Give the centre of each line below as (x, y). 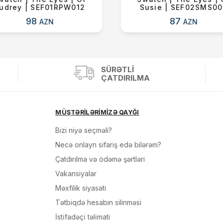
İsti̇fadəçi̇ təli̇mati (83, 217)
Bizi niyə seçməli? (84, 130)
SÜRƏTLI (117, 69)
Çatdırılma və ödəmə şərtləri (100, 159)
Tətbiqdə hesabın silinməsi (99, 202)
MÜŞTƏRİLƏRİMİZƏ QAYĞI (97, 112)
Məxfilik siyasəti (81, 188)
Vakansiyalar (76, 173)
